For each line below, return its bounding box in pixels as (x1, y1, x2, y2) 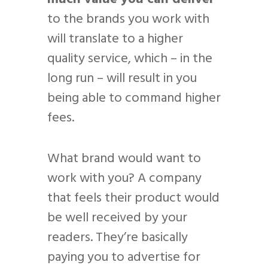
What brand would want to (47, 148, 201, 170)
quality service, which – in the (47, 48, 212, 70)
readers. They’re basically (47, 227, 188, 249)
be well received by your (47, 208, 187, 229)
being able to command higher (47, 88, 221, 109)
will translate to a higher (47, 29, 183, 50)
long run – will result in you (47, 68, 197, 90)
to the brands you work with (47, 9, 209, 31)
